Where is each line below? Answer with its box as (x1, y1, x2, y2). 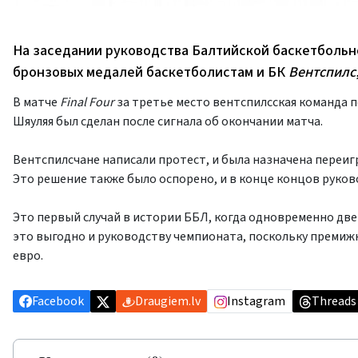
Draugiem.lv (135, 292, 201, 310)
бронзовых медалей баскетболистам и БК (13, 62, 288, 82)
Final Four (60, 93, 114, 111)
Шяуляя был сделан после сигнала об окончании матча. (13, 113, 323, 130)
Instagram (227, 292, 285, 310)
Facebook (32, 292, 84, 310)
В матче (13, 93, 60, 111)
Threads (312, 292, 356, 310)
